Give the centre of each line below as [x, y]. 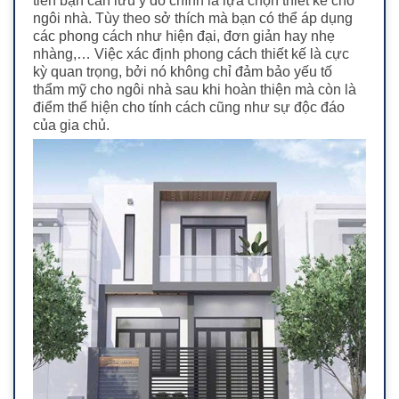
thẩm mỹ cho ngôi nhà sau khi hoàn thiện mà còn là [195, 89]
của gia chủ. [73, 125]
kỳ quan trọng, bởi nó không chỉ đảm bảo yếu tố [183, 71]
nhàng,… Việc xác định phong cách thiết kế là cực [191, 53]
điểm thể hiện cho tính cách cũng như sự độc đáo [189, 107]
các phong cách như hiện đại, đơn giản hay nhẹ [184, 36]
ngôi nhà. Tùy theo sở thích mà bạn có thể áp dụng [193, 18]
